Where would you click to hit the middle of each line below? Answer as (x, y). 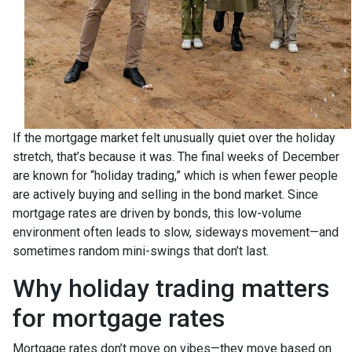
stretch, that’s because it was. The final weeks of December (176, 156)
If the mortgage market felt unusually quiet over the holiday (174, 137)
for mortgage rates (119, 318)
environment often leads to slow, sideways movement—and (176, 232)
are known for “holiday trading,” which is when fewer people (175, 175)
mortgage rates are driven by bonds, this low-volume (157, 213)
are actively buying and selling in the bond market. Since (165, 194)
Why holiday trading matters (171, 288)
